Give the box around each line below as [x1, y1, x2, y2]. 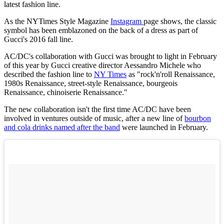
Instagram [110, 16, 143, 25]
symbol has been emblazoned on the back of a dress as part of [4, 25, 198, 34]
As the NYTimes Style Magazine [4, 16, 110, 25]
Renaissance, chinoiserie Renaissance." [4, 87, 127, 96]
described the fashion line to [4, 69, 94, 78]
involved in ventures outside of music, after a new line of [4, 113, 184, 122]
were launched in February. [120, 122, 210, 131]
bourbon [184, 113, 211, 122]
